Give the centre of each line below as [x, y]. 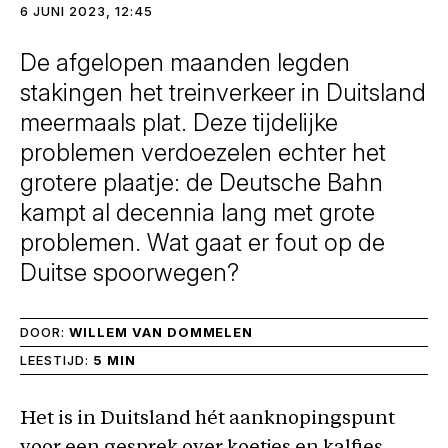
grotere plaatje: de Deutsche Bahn [201, 182]
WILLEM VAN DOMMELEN [161, 332]
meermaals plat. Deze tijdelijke [179, 122]
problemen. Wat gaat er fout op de [202, 242]
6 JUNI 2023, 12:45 [86, 11]
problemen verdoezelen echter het [203, 152]
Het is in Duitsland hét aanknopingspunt [207, 419]
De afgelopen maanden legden [185, 62]
